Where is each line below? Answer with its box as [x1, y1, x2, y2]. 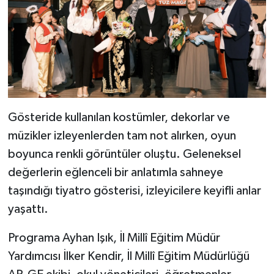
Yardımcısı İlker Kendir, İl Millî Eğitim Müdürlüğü [7, 250, 250, 263]
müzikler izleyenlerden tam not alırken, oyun [7, 130, 236, 143]
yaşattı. [7, 203, 48, 216]
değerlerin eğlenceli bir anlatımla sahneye [7, 166, 223, 179]
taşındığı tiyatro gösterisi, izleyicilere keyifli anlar [7, 185, 261, 198]
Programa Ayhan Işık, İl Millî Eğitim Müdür [7, 232, 220, 245]
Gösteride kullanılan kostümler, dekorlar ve [7, 111, 230, 124]
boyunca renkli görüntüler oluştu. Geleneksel [7, 148, 241, 161]
